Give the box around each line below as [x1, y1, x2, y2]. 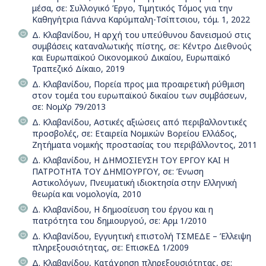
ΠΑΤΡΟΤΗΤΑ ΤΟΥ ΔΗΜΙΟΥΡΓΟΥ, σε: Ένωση [32, 166, 204, 178]
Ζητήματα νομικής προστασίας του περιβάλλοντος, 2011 [32, 139, 257, 151]
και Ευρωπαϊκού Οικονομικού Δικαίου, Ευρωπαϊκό [32, 52, 230, 64]
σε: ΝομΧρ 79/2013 [32, 101, 106, 113]
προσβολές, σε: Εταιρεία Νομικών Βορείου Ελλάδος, [32, 128, 237, 140]
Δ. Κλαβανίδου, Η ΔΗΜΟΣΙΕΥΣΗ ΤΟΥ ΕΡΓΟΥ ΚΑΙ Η [32, 154, 229, 166]
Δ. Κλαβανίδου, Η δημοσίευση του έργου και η [32, 204, 213, 216]
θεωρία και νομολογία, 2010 [32, 188, 141, 200]
